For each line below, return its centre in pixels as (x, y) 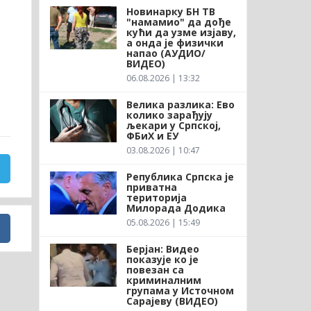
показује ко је (162, 259)
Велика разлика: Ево (180, 104)
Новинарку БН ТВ (170, 11)
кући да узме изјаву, (181, 32)
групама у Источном (180, 290)
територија (156, 197)
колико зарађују (169, 115)
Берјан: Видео (162, 249)
